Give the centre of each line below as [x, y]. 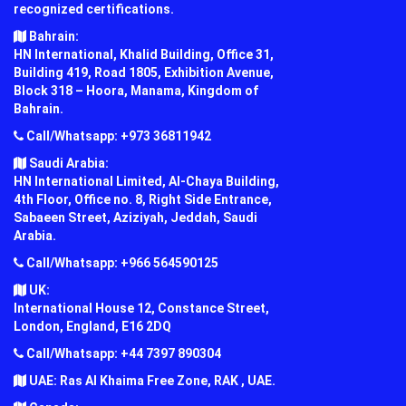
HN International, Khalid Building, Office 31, [144, 54]
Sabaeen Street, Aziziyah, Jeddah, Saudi [135, 217]
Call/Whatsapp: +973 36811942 [117, 136]
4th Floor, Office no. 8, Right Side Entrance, [143, 199]
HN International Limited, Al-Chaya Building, [146, 181]
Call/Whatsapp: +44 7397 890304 [122, 353]
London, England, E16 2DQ [92, 326]
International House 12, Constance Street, [141, 308]
